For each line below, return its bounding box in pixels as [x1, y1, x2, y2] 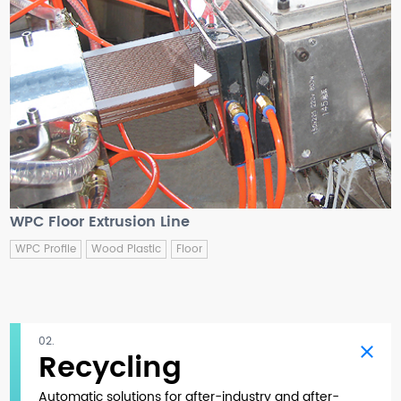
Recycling [38, 345, 183, 392]
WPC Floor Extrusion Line [10, 209, 191, 234]
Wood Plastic [91, 240, 162, 258]
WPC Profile [15, 240, 77, 258]
